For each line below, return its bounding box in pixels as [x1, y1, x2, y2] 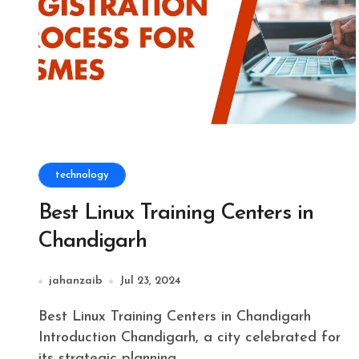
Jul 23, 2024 [119, 275, 181, 287]
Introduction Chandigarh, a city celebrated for [38, 330, 341, 345]
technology [55, 170, 109, 180]
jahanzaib [49, 275, 103, 287]
